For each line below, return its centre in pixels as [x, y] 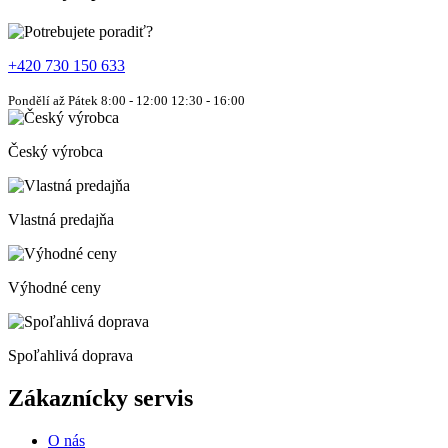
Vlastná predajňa [61, 219]
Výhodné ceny [54, 287]
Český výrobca [55, 151]
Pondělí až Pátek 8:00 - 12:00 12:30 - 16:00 [126, 100]
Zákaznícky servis [100, 397]
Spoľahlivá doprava [70, 355]
